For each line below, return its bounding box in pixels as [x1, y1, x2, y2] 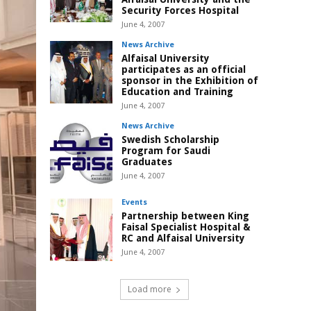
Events [121, 198, 147, 208]
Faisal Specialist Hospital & [121, 221, 251, 233]
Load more [127, 283, 171, 296]
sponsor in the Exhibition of [121, 75, 258, 87]
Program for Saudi [121, 145, 210, 157]
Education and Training [121, 86, 233, 98]
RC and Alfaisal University [121, 233, 245, 244]
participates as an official [121, 64, 246, 76]
